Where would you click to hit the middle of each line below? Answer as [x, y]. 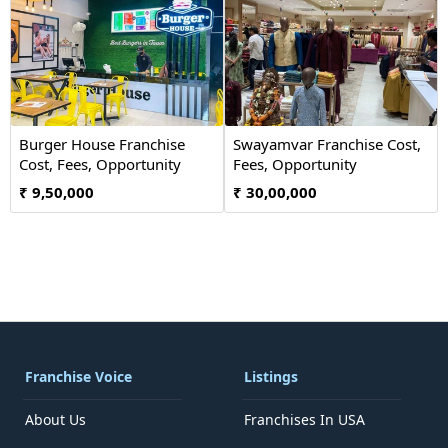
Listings [271, 376]
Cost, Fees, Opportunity [100, 164]
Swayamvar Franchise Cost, [327, 144]
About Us [55, 419]
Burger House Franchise [102, 144]
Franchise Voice [78, 376]
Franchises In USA [304, 419]
